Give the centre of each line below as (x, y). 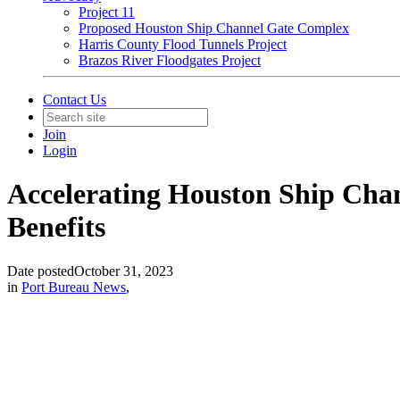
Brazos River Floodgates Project (170, 60)
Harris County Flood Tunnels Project (183, 44)
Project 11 (107, 12)
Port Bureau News (74, 287)
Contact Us (75, 100)
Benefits (56, 227)
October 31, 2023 (124, 271)
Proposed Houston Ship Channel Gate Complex (214, 28)
